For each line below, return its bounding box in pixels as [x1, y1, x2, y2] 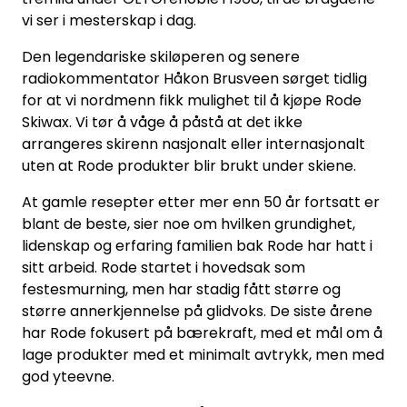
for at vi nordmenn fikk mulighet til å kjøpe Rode [22, 89, 362, 111]
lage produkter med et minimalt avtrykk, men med [22, 343, 384, 365]
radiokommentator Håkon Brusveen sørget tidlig [22, 67, 367, 89]
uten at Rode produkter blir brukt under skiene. [22, 154, 356, 176]
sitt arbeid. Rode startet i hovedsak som [22, 256, 305, 278]
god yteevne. [22, 365, 114, 387]
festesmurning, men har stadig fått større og [22, 278, 341, 300]
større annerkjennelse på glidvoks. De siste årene [22, 300, 372, 322]
